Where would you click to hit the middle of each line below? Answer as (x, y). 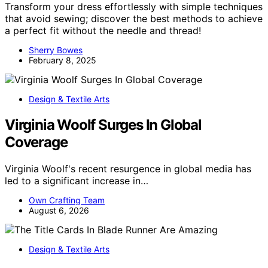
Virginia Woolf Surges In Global (103, 125)
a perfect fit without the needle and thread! (103, 31)
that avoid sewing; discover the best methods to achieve (134, 19)
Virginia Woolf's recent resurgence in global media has (128, 169)
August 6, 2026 (59, 211)
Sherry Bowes (56, 50)
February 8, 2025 (63, 60)
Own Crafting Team (67, 200)
